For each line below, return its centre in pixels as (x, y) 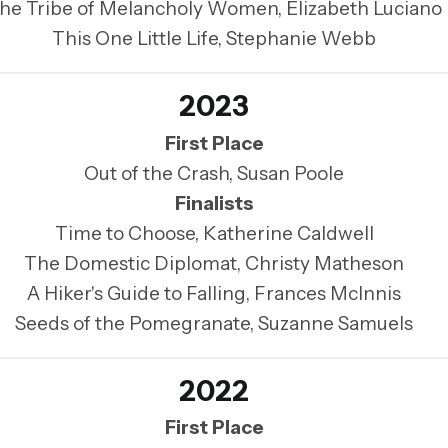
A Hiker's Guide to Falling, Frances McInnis (214, 293)
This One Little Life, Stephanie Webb (214, 39)
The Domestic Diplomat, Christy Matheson (214, 263)
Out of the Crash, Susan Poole (214, 173)
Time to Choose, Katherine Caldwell (214, 233)
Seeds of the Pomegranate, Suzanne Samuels (214, 323)
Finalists (214, 203)
